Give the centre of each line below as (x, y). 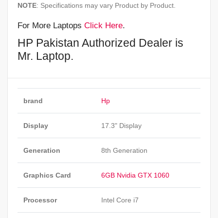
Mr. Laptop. (45, 56)
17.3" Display (121, 126)
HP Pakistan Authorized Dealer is (100, 43)
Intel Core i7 (120, 200)
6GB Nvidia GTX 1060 (135, 175)
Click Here (103, 26)
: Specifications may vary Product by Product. (106, 6)
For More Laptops (51, 26)
